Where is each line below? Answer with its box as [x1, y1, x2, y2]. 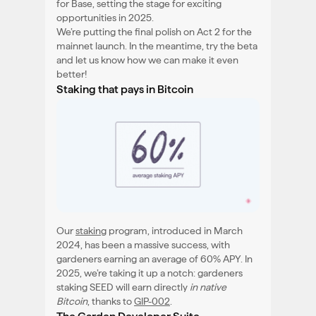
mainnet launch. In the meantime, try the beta [56, 39, 257, 51]
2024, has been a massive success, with [56, 238, 230, 250]
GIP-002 [134, 295, 170, 307]
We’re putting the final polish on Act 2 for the [56, 25, 252, 37]
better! [56, 68, 87, 80]
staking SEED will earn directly [56, 281, 190, 293]
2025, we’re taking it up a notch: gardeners [56, 267, 243, 279]
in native [190, 281, 226, 293]
